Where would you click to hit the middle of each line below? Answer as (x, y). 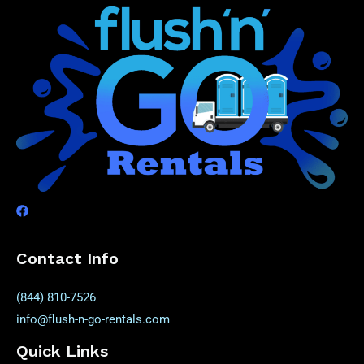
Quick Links (62, 351)
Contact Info (67, 258)
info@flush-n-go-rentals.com (93, 319)
